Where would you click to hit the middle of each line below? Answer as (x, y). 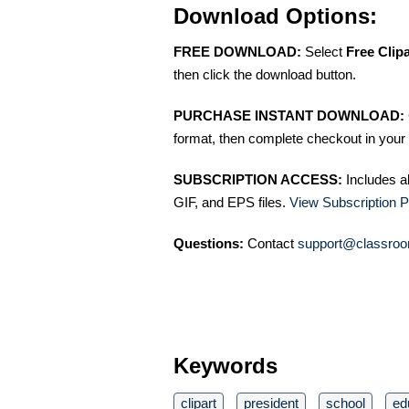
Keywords (225, 366)
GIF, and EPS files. (231, 202)
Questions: (209, 243)
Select (324, 52)
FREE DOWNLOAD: (237, 52)
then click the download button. (265, 74)
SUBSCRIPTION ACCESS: (258, 179)
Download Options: (275, 16)
